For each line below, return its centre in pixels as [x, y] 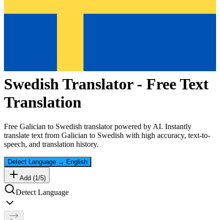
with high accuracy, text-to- [167, 135]
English [77, 162]
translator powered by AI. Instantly [137, 126]
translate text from [33, 135]
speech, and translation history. [51, 144]
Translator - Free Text [134, 84]
